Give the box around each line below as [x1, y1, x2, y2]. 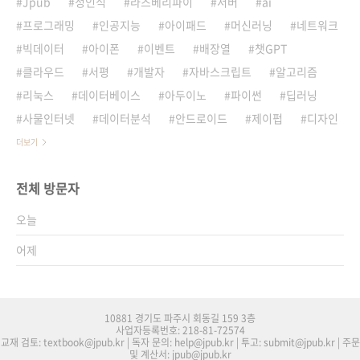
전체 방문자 [16, 178, 80, 198]
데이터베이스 [78, 86, 141, 103]
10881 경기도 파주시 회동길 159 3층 [104, 310, 256, 325]
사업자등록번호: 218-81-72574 [115, 322, 245, 337]
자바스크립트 [189, 63, 252, 80]
